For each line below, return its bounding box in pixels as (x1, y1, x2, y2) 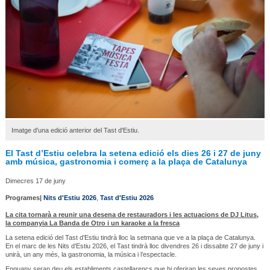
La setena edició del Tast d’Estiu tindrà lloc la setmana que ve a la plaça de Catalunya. (5, 233, 256, 241)
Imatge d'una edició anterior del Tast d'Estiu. (11, 126, 139, 134)
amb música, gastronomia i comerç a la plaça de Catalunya (5, 156, 247, 166)
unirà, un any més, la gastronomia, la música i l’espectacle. (5, 250, 177, 258)
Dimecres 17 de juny (5, 177, 66, 184)
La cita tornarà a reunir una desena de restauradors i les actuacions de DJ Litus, (5, 210, 259, 218)
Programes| (5, 193, 43, 201)
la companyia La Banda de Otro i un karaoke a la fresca (5, 219, 180, 227)
